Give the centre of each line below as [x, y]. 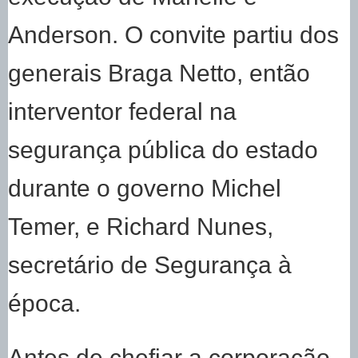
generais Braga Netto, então [159, 73]
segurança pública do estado [163, 150]
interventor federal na [122, 111]
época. [44, 303]
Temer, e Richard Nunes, [141, 227]
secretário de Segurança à [150, 265]
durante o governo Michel [145, 188]
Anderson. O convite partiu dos [173, 35]
